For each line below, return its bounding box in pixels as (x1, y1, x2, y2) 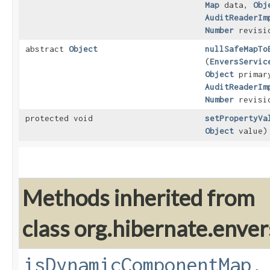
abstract (25, 44, 69, 54)
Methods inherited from (22, 184, 255, 212)
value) (234, 126, 268, 136)
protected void (25, 113, 93, 124)
